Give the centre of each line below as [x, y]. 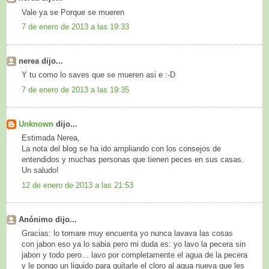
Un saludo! [40, 171]
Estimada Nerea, [51, 138]
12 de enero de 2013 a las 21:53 [77, 185]
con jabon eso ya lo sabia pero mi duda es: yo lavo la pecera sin [134, 244]
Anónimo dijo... [48, 219]
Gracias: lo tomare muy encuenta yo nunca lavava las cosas [127, 234]
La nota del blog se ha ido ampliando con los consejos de [121, 149]
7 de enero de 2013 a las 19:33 [75, 27]
